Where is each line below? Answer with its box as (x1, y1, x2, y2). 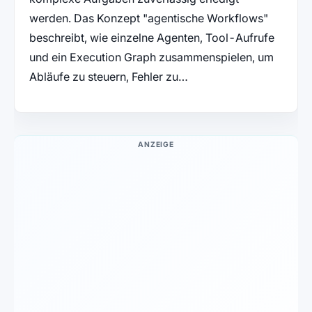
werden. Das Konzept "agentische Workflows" (29, 11, 268, 26)
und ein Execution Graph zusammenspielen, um (29, 50, 274, 65)
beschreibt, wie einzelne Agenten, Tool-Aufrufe (29, 31, 274, 45)
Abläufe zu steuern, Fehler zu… (29, 70, 188, 84)
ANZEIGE (138, 140, 174, 149)
